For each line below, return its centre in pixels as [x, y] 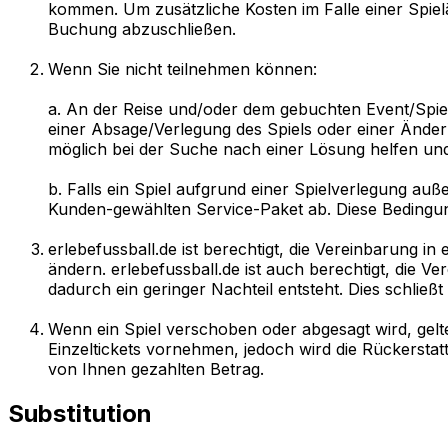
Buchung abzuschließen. [142, 29]
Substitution [80, 414]
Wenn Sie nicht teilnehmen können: [182, 69]
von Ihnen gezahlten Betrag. [156, 369]
